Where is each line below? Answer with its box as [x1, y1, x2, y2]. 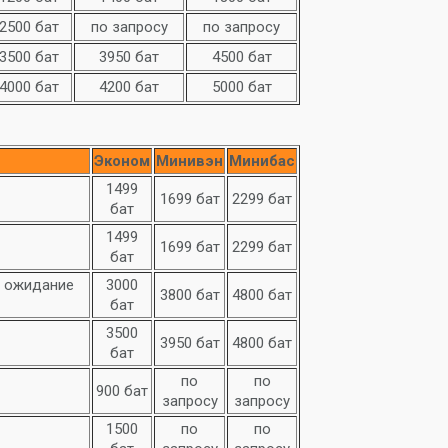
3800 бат [159, 286, 220, 304]
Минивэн [156, 152, 223, 170]
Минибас [229, 152, 295, 170]
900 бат [96, 382, 148, 400]
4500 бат [211, 48, 272, 66]
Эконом [94, 152, 150, 170]
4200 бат [99, 78, 159, 96]
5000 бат [211, 78, 272, 96]
